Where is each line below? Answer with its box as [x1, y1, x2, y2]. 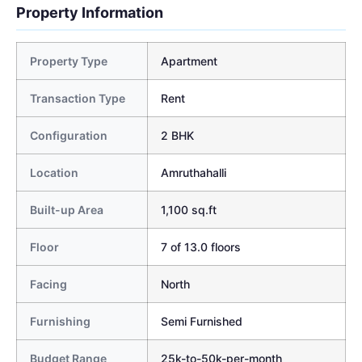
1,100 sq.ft [161, 202, 217, 217]
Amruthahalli [161, 165, 226, 179]
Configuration [30, 128, 107, 142]
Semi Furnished [161, 314, 242, 328]
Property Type [30, 53, 107, 68]
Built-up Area [30, 202, 103, 217]
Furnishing [30, 314, 90, 328]
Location [30, 165, 78, 179]
